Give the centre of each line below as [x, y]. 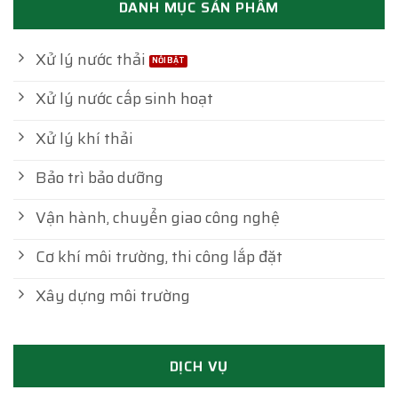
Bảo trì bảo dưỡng [99, 178]
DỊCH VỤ [199, 366]
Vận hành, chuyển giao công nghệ [157, 217]
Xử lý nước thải [90, 59]
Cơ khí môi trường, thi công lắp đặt [159, 256]
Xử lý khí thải [84, 138]
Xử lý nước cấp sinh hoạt [124, 99]
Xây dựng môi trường [112, 296]
